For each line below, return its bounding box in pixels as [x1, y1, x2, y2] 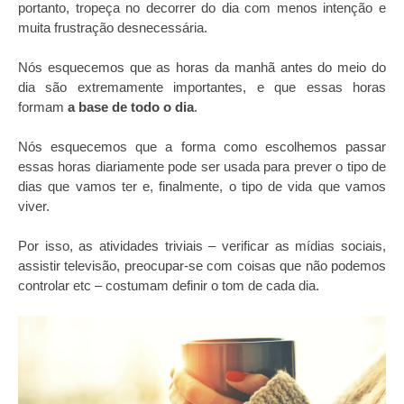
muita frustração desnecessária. [18, 20, 207, 35]
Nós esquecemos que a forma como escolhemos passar [18, 139, 386, 154]
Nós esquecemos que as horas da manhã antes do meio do [18, 60, 386, 75]
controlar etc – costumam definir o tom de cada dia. [18, 278, 319, 293]
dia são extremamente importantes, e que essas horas [18, 79, 386, 95]
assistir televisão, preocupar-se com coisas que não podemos [18, 258, 386, 273]
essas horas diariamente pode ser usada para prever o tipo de [18, 159, 386, 174]
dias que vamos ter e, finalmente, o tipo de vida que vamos [18, 179, 386, 194]
